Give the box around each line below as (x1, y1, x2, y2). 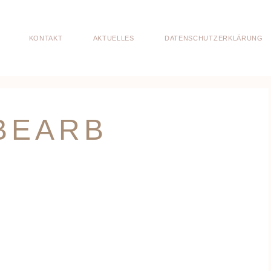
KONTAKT (28, 34, 63, 42)
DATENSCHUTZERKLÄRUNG (164, 34, 263, 42)
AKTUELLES (93, 34, 134, 42)
